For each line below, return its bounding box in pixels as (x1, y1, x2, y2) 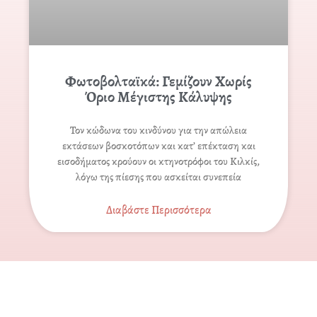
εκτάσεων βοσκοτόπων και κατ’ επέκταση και (62, 139, 255, 154)
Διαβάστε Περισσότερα (105, 202, 212, 219)
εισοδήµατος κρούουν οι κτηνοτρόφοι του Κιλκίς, (57, 154, 260, 169)
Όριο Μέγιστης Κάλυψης (85, 87, 232, 108)
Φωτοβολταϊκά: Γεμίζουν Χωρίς (65, 71, 252, 92)
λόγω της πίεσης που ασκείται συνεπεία (76, 170, 241, 185)
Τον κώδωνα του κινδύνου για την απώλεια (70, 123, 247, 138)
